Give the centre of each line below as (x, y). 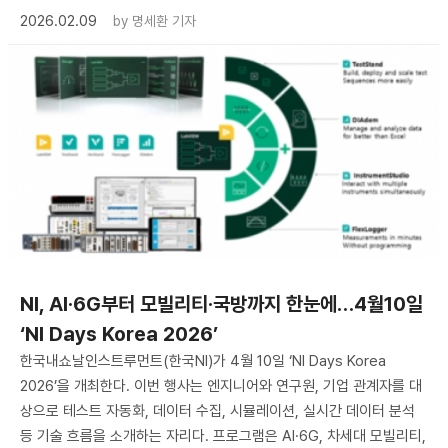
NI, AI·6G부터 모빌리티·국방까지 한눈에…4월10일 (221, 303)
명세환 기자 (164, 21)
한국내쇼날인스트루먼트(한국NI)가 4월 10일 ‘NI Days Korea (203, 360)
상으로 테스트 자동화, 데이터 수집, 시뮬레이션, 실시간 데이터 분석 (217, 410)
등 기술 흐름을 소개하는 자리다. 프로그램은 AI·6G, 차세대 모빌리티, (223, 435)
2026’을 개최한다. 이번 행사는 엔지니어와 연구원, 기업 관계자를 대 (221, 385)
